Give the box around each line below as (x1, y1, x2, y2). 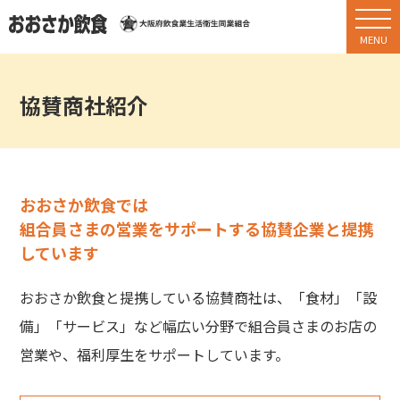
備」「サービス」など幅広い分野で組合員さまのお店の (20, 315, 378, 337)
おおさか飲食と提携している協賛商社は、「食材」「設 (20, 287, 378, 308)
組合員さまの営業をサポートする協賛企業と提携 (20, 217, 374, 240)
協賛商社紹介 (20, 89, 149, 121)
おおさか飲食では (20, 193, 149, 216)
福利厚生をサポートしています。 (77, 344, 290, 365)
